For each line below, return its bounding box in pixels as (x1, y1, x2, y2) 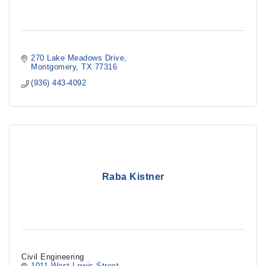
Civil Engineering (21, 252, 84, 261)
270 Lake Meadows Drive (31, 53, 125, 62)
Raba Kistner (102, 171, 164, 182)
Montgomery (31, 62, 77, 71)
